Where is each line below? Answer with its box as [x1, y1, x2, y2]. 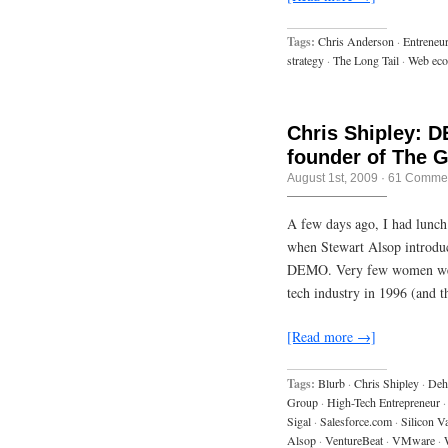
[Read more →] [287, 327, 376, 347]
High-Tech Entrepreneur [327, 394, 440, 411]
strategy [287, 52, 324, 69]
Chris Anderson [318, 33, 394, 50]
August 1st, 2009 [287, 171, 378, 186]
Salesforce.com [320, 413, 392, 430]
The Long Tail [333, 52, 399, 69]
